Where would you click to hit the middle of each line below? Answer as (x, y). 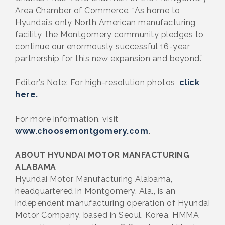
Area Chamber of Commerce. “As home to (98, 10)
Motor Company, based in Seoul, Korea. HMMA (107, 215)
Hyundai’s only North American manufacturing (105, 22)
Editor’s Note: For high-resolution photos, (97, 82)
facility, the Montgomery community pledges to (109, 34)
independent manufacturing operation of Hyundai (113, 203)
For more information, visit (67, 119)
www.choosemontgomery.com (82, 131)
